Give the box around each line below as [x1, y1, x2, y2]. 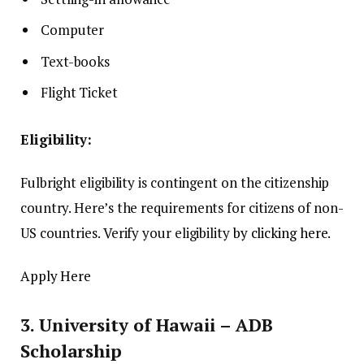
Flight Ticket [41, 83, 118, 102]
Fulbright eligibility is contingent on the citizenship [20, 172, 330, 192]
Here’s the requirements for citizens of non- [74, 197, 344, 217]
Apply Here [20, 266, 92, 285]
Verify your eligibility [102, 223, 233, 242]
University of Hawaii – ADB [38, 313, 273, 337]
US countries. [20, 223, 100, 242]
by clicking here [232, 223, 328, 242]
